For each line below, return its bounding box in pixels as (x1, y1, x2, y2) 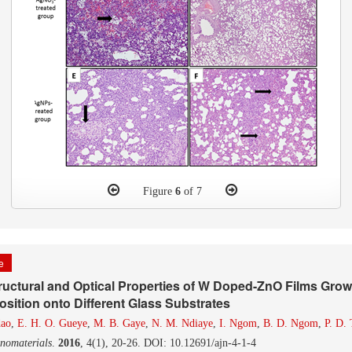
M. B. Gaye (93, 317, 145, 329)
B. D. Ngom (263, 317, 318, 329)
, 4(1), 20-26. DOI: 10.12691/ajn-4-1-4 (80, 337, 256, 349)
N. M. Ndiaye (152, 317, 213, 329)
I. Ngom (219, 317, 257, 329)
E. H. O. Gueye (17, 317, 87, 329)
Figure (142, 185, 175, 197)
